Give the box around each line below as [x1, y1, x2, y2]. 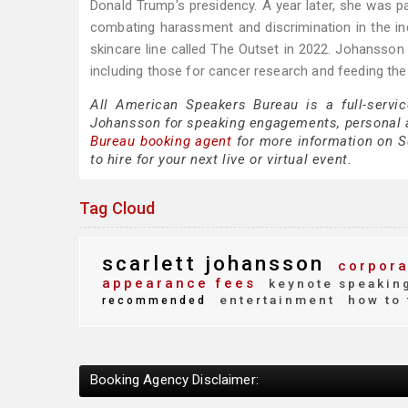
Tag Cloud [79, 199, 156, 218]
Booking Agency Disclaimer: [90, 371, 259, 388]
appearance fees [102, 275, 256, 291]
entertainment [214, 292, 335, 307]
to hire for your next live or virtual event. [90, 151, 352, 168]
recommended [102, 294, 207, 307]
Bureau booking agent [90, 133, 232, 149]
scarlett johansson [102, 251, 324, 275]
